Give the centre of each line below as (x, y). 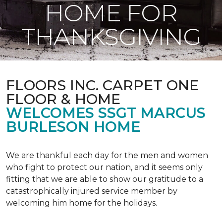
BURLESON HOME (73, 127)
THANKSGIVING (111, 37)
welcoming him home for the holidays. (82, 203)
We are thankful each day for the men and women (107, 155)
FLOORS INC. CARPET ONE (102, 85)
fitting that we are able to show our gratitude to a (105, 179)
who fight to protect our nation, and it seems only (104, 167)
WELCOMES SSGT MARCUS (106, 113)
